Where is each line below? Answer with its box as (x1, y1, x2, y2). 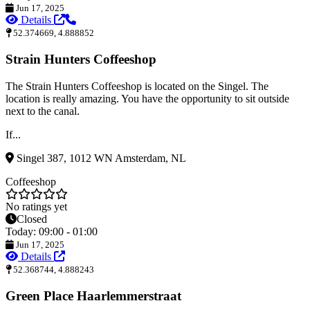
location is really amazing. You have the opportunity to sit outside (6, 92, 289, 104)
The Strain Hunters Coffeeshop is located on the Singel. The (6, 80, 268, 92)
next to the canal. (6, 104, 80, 117)
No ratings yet (6, 200, 67, 212)
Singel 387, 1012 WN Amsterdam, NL (14, 152, 186, 164)
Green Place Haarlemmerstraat (6, 288, 181, 303)
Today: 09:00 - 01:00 (6, 225, 98, 237)
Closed (17, 212, 47, 225)
